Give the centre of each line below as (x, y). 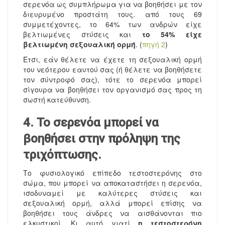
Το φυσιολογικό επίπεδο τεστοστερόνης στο (113, 173)
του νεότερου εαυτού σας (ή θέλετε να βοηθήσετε (113, 70)
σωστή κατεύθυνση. (57, 100)
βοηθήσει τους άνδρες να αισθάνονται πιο (113, 213)
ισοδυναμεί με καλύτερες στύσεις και (113, 193)
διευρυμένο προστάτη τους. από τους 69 (113, 14)
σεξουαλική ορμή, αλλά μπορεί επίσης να (113, 203)
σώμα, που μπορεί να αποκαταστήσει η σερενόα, (113, 183)
